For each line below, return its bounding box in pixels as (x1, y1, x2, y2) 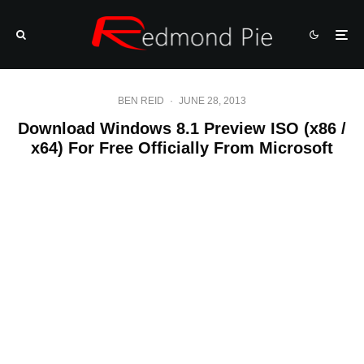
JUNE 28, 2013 (179, 95, 246, 106)
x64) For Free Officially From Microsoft (31, 139, 333, 157)
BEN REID (118, 95, 164, 106)
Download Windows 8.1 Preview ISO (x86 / (18, 119, 346, 137)
